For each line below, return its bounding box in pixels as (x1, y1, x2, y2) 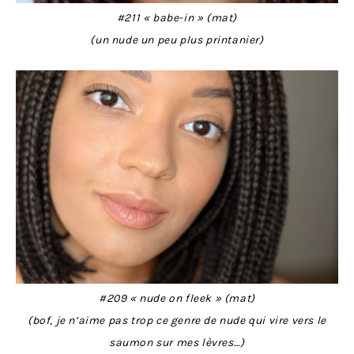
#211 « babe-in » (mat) (116, 10, 238, 24)
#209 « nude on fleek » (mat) (99, 291, 255, 305)
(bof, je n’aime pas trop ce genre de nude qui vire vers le (28, 313, 326, 327)
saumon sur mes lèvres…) (109, 335, 245, 349)
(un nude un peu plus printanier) (90, 32, 264, 47)
